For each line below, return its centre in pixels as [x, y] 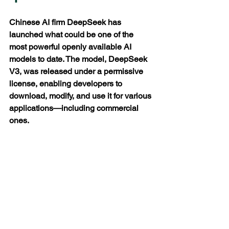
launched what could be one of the [72, 35]
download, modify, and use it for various [81, 96]
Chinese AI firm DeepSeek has [66, 22]
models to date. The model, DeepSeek [79, 59]
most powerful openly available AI [71, 47]
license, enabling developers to [67, 84]
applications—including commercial [75, 108]
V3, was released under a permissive [77, 71]
